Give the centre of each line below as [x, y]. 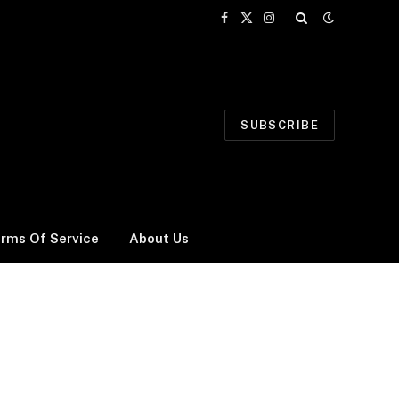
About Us [159, 238]
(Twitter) [270, 44]
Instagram [297, 25]
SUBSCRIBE [280, 125]
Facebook [252, 25]
